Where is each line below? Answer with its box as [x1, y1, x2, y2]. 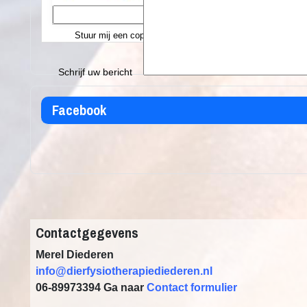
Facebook [52, 101, 106, 119]
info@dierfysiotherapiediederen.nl [36, 265, 212, 277]
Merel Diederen [36, 249, 114, 260]
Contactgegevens [36, 223, 138, 242]
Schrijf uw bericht [58, 66, 132, 77]
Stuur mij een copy [75, 30, 149, 40]
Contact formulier [147, 282, 237, 293]
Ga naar [103, 282, 147, 293]
